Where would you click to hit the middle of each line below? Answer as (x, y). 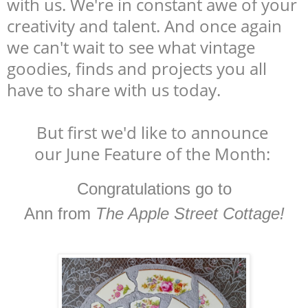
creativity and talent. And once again (144, 25)
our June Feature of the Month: (152, 153)
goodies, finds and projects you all (137, 68)
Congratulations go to (154, 188)
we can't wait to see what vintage (131, 47)
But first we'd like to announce (154, 132)
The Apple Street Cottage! (190, 213)
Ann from (59, 213)
